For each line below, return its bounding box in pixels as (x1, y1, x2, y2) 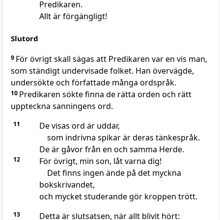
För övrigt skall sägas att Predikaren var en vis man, (16, 54, 207, 65)
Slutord (11, 33, 38, 44)
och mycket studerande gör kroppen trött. (39, 191, 197, 202)
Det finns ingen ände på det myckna (47, 167, 181, 179)
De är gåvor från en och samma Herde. (39, 144, 184, 155)
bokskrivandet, (39, 179, 95, 191)
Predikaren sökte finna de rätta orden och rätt (19, 89, 192, 100)
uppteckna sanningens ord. (11, 101, 113, 112)
